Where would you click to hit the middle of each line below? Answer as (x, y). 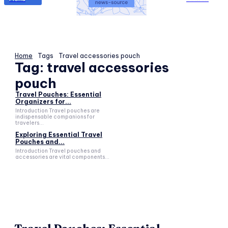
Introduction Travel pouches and (58, 151)
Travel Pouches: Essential (58, 95)
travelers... (30, 123)
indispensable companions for (55, 117)
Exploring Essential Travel (59, 135)
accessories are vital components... (62, 157)
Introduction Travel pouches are (58, 111)
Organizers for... (43, 102)
